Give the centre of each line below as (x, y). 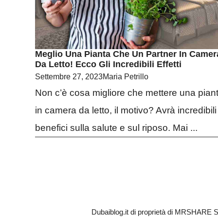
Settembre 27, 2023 (69, 76)
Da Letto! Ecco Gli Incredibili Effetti (108, 64)
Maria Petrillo (126, 76)
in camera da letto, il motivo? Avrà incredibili (126, 110)
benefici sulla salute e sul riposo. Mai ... (116, 127)
